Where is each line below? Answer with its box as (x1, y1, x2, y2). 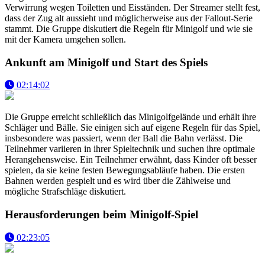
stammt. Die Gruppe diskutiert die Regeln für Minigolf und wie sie (5, 23, 253, 34)
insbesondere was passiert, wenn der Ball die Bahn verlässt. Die (5, 133, 243, 144)
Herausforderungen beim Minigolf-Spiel (5, 208, 198, 221)
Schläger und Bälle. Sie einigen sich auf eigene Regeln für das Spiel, (5, 122, 260, 133)
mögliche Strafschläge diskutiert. (5, 186, 126, 197)
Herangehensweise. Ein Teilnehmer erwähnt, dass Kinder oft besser (5, 154, 257, 165)
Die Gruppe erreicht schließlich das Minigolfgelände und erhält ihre (5, 112, 256, 122)
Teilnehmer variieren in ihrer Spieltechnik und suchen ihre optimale (5, 144, 255, 154)
